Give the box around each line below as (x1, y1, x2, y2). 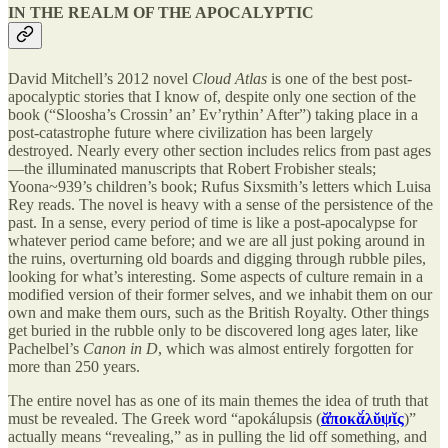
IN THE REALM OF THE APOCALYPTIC (8, 3, 314, 21)
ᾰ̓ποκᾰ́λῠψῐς (321, 410, 404, 428)
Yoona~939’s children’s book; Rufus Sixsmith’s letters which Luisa (8, 178, 431, 196)
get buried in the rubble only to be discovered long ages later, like (8, 322, 418, 340)
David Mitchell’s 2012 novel (8, 70, 192, 88)
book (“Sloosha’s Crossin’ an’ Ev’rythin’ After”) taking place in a (8, 106, 418, 124)
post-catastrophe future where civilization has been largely (8, 124, 373, 142)
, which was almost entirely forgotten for (158, 340, 413, 358)
